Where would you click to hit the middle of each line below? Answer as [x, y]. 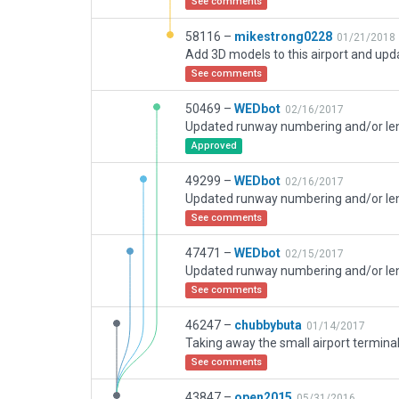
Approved [214, 146]
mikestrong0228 [283, 37]
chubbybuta [268, 325]
